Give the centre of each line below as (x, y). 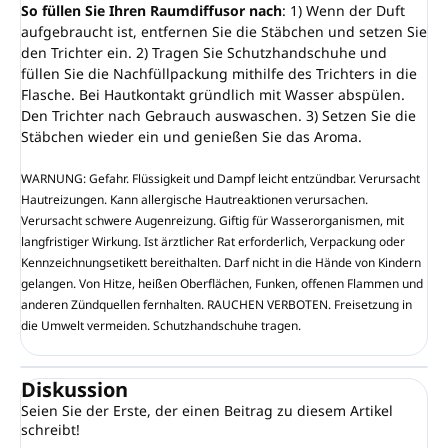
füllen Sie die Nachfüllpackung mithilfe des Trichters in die (219, 73)
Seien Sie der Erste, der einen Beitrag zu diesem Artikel (207, 410)
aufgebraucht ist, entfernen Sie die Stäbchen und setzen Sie (224, 31)
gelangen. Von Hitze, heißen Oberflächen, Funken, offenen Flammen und (222, 283)
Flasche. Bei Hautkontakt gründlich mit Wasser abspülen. (213, 94)
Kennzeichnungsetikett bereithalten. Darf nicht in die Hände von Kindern (221, 262)
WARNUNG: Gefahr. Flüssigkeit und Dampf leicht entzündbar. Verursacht (220, 178)
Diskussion (74, 389)
